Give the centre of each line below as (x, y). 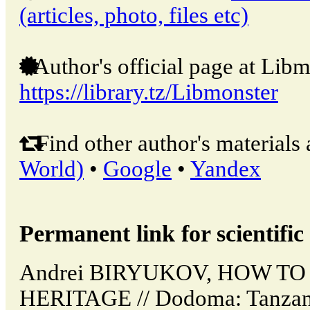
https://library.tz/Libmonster (149, 92)
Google (137, 169)
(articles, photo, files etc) (134, 16)
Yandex (226, 169)
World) (52, 169)
